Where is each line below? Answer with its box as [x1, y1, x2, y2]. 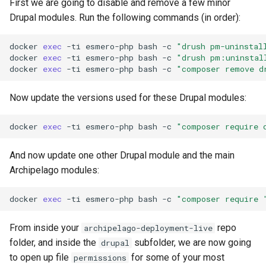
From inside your [9, 222, 81, 233]
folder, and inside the [9, 237, 99, 248]
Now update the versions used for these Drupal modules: [9, 92, 246, 103]
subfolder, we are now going [132, 237, 251, 248]
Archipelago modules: [9, 164, 99, 176]
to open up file [9, 252, 71, 263]
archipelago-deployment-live [84, 223, 213, 233]
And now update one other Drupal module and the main [9, 150, 235, 161]
